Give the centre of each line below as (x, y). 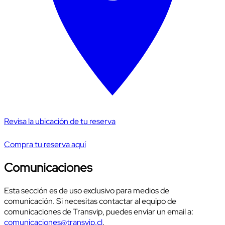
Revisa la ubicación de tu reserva (60, 121)
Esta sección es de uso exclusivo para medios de (87, 190)
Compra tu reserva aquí (45, 144)
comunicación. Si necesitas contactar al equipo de (90, 201)
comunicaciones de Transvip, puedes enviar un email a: (99, 211)
